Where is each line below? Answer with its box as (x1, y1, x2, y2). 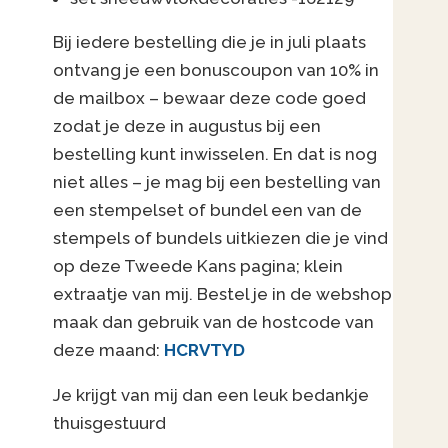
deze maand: (53, 340, 165, 361)
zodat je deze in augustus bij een (53, 116, 322, 137)
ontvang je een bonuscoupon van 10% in (53, 60, 380, 81)
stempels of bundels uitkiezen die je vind (53, 228, 389, 249)
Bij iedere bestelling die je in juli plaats (53, 32, 367, 53)
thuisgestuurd (53, 413, 167, 434)
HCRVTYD (164, 340, 246, 361)
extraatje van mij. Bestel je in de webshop (53, 284, 393, 305)
